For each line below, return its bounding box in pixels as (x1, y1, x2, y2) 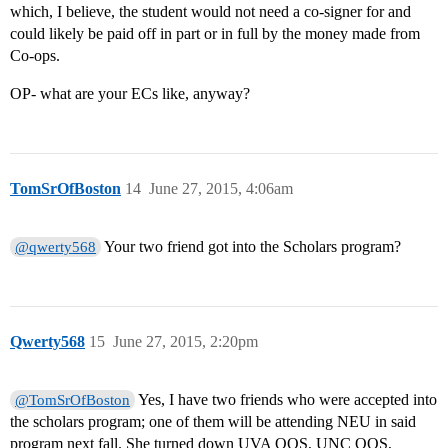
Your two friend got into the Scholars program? (101, 238, 402, 256)
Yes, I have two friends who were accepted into (135, 391, 438, 409)
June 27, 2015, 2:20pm (113, 333, 258, 351)
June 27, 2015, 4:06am (149, 180, 293, 198)
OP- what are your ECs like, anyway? (10, 85, 250, 103)
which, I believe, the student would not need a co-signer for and (10, 3, 411, 21)
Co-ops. (10, 47, 60, 65)
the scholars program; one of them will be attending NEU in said (10, 413, 416, 431)
